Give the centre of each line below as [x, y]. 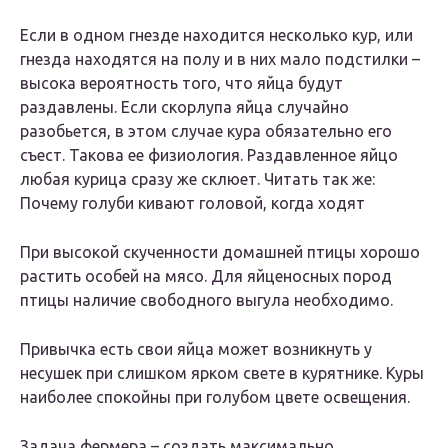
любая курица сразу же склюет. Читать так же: [197, 179]
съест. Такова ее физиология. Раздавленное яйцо [209, 155]
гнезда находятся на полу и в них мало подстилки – [220, 59]
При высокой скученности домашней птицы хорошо [220, 252]
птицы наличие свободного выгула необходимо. [206, 300]
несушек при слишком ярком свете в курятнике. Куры [222, 373]
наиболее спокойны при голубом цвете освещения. [215, 397]
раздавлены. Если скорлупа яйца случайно [184, 107]
